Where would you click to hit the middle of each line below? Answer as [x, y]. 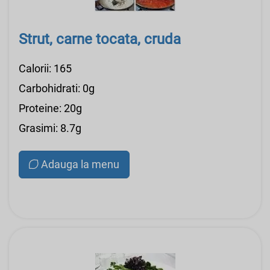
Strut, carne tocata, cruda [100, 39]
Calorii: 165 [45, 68]
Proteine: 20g [50, 108]
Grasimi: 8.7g [50, 128]
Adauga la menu [80, 164]
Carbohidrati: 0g [57, 88]
